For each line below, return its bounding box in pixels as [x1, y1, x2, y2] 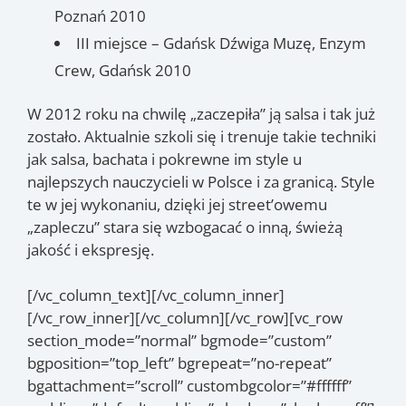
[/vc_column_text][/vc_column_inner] [27, 285, 285, 305]
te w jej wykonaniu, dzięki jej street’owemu [27, 193, 327, 215]
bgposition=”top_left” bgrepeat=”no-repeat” [27, 353, 332, 373]
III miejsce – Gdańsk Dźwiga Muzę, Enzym [76, 32, 366, 53]
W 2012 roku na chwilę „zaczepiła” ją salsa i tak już [27, 102, 375, 124]
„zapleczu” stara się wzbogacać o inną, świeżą [27, 216, 343, 237]
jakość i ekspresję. [27, 238, 154, 260]
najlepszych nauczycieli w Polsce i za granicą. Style [27, 170, 375, 192]
